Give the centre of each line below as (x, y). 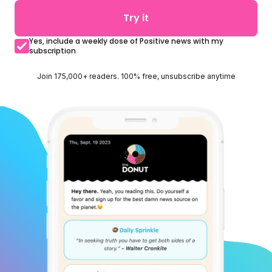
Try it (136, 18)
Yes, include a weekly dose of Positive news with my (126, 41)
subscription (53, 51)
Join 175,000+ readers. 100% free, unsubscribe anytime (136, 76)
